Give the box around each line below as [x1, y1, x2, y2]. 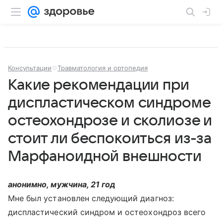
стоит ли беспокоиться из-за [8, 130, 212, 147]
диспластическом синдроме [8, 95, 211, 111]
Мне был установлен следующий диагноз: [8, 193, 174, 203]
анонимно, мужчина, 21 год [8, 179, 116, 189]
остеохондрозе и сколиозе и [8, 112, 213, 129]
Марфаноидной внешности [8, 148, 202, 165]
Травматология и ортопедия [57, 64, 148, 72]
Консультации [8, 64, 52, 72]
